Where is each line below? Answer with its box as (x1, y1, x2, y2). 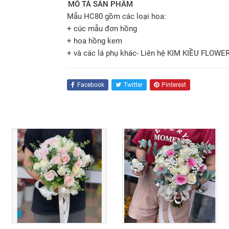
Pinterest (162, 81, 187, 88)
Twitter (124, 81, 143, 88)
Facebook (77, 81, 105, 88)
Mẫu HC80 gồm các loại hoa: (67, 12, 167, 21)
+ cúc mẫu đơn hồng (67, 24, 138, 33)
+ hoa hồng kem (67, 36, 123, 45)
